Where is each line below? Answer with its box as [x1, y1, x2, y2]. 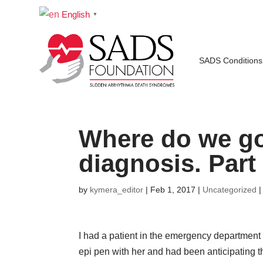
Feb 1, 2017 [150, 185, 196, 195]
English [62, 9, 90, 20]
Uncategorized [203, 185, 257, 195]
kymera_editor [90, 185, 144, 195]
